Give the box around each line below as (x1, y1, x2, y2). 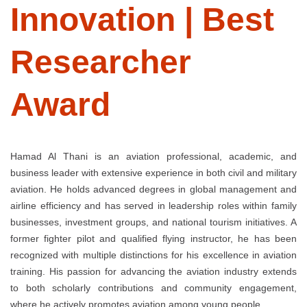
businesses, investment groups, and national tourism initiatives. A (10, 216, 297, 228)
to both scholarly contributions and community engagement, (10, 282, 297, 293)
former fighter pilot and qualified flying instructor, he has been (10, 232, 297, 244)
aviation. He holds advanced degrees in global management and (10, 183, 297, 195)
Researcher (10, 43, 191, 80)
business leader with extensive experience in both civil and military (10, 167, 297, 178)
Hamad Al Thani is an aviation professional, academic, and (10, 150, 297, 162)
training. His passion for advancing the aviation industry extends (10, 265, 297, 277)
